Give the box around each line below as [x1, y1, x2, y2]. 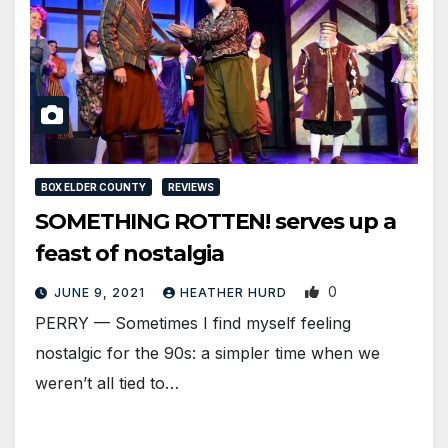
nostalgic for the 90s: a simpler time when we [35, 342, 380, 363]
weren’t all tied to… [35, 372, 179, 393]
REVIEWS [168, 180, 214, 193]
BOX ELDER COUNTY [41, 180, 146, 193]
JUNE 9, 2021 [54, 284, 149, 300]
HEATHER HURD [180, 284, 291, 300]
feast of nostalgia [35, 239, 225, 267]
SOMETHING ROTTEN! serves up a [35, 207, 397, 235]
